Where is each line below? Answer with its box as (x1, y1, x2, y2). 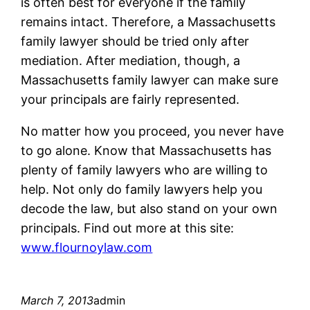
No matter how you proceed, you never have (21, 124, 284, 139)
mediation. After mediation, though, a (21, 53, 241, 69)
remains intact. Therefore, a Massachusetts (21, 15, 276, 30)
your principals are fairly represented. (21, 92, 240, 107)
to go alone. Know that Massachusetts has (21, 143, 272, 158)
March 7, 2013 (21, 293, 94, 308)
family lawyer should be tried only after (21, 34, 250, 49)
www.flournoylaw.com (21, 240, 153, 255)
